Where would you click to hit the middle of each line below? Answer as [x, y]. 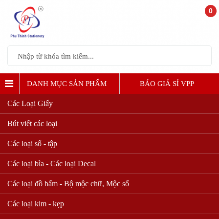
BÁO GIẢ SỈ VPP [167, 83]
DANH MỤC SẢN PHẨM [66, 83]
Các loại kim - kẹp [36, 203]
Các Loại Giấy [30, 103]
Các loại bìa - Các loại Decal [52, 163]
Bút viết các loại [32, 123]
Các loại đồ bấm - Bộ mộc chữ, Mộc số [68, 183]
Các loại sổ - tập [32, 143]
